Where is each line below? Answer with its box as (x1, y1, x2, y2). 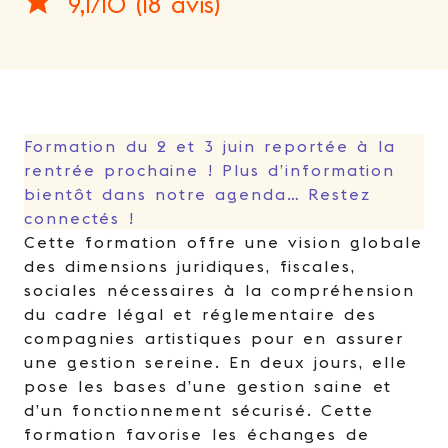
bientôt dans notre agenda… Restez (24, 184, 371, 204)
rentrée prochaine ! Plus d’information (24, 160, 396, 180)
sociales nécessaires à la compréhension (24, 280, 416, 300)
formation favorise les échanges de (24, 424, 370, 444)
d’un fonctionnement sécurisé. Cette (24, 400, 374, 420)
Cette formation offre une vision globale (24, 232, 423, 252)
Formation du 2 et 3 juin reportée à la (24, 136, 396, 156)
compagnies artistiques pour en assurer (24, 328, 405, 348)
